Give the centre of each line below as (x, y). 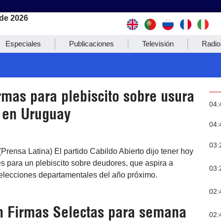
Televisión (158, 44)
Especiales (23, 44)
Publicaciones (92, 44)
